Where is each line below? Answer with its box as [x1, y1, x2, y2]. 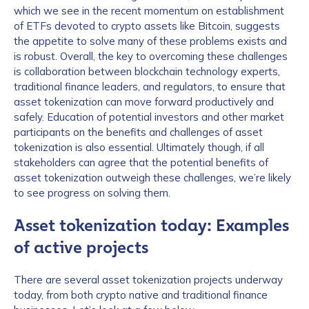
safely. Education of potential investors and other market [14, 110, 284, 123]
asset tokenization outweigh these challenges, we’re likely [14, 171, 291, 184]
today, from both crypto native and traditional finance [14, 288, 268, 301]
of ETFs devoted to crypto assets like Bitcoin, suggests [14, 19, 280, 32]
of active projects [14, 238, 148, 257]
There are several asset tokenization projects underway [14, 273, 283, 286]
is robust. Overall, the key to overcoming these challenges [14, 50, 288, 63]
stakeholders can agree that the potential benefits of [14, 156, 268, 169]
